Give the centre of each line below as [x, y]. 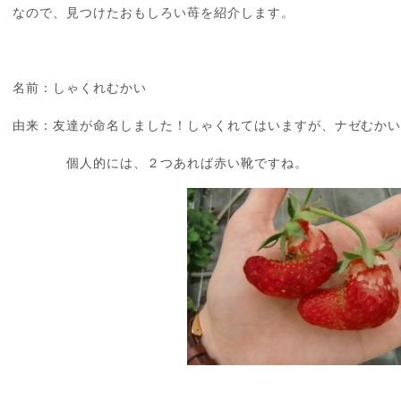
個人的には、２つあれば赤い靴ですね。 [160, 162]
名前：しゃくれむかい [80, 87]
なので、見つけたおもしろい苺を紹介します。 [154, 12]
